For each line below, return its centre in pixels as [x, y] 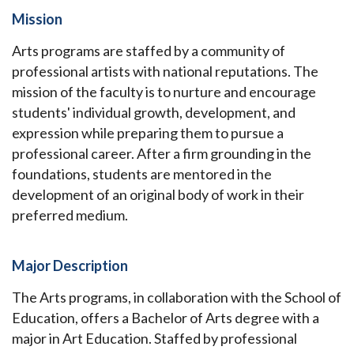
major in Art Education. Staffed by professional [154, 339]
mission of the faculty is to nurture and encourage [164, 92]
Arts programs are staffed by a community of [149, 51]
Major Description [70, 266]
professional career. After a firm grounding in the [162, 154]
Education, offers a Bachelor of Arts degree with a [166, 318]
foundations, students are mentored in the [142, 174]
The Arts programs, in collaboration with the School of [177, 298]
